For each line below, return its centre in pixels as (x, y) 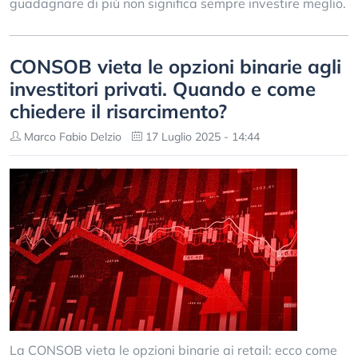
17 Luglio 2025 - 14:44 (201, 137)
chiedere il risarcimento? (118, 111)
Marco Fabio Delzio (71, 137)
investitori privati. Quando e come (163, 89)
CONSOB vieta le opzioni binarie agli (175, 66)
